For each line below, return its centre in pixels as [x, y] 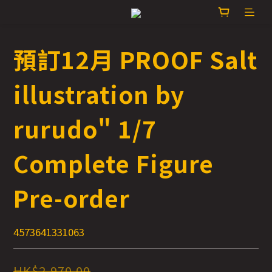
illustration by [99, 94]
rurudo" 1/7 [85, 128]
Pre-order [72, 198]
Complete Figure [114, 163]
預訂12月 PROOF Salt [135, 59]
